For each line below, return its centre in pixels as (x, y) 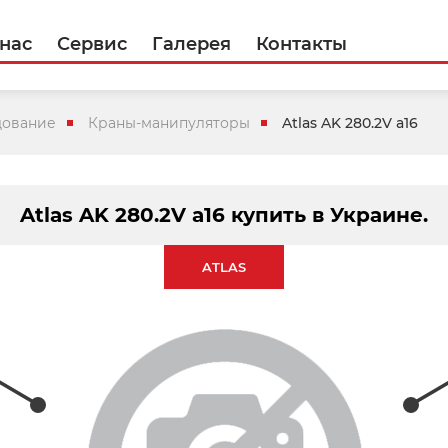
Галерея (191, 44)
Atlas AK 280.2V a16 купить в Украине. (224, 214)
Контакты (301, 44)
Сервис (92, 44)
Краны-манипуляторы (169, 122)
